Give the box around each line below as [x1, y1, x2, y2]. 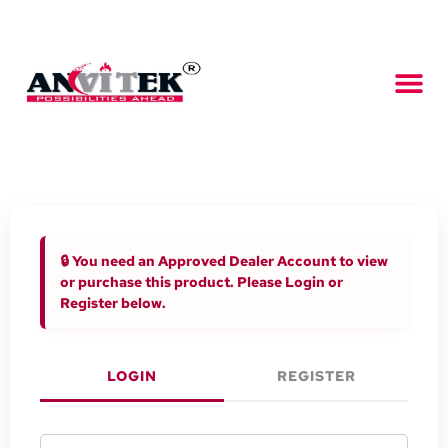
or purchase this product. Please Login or [60, 273, 343, 292]
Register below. [60, 294, 166, 313]
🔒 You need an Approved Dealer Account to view [60, 252, 388, 271]
